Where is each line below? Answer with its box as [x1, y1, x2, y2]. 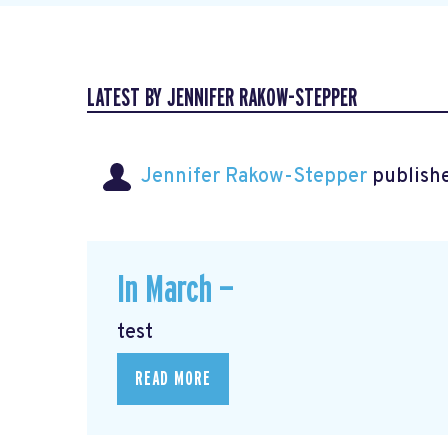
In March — [117, 271, 234, 311]
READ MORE [135, 368, 211, 389]
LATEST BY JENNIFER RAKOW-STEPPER [87, 86, 357, 111]
